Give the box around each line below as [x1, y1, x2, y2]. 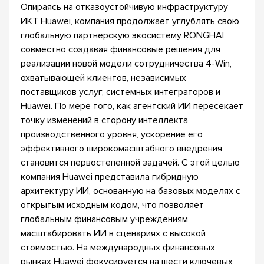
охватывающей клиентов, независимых [21, 72, 186, 84]
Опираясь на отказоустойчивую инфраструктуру [21, 1, 228, 13]
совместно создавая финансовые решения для [21, 44, 220, 55]
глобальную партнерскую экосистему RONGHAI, [21, 29, 226, 41]
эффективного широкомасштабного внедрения [21, 143, 222, 154]
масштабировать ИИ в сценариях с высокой [21, 227, 206, 239]
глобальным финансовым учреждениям [21, 213, 188, 225]
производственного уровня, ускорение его [21, 128, 203, 140]
